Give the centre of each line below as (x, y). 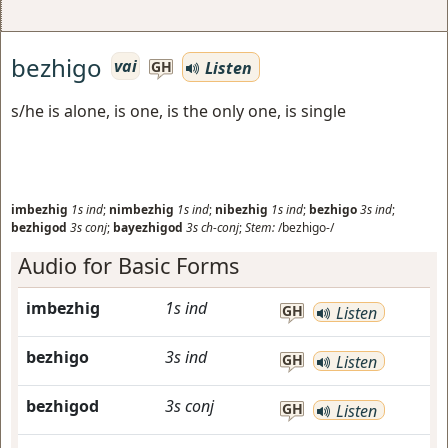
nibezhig (241, 209)
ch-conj (220, 227)
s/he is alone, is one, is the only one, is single (178, 111)
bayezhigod (148, 227)
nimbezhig (141, 209)
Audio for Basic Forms (128, 265)
